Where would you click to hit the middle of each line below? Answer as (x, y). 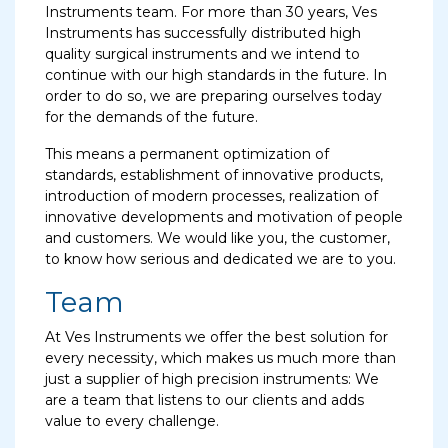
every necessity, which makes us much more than (220, 358)
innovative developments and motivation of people (224, 217)
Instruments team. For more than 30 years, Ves (211, 12)
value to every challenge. (132, 421)
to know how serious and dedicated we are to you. (220, 259)
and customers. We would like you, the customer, (217, 238)
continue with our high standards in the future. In (216, 75)
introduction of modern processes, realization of (211, 196)
